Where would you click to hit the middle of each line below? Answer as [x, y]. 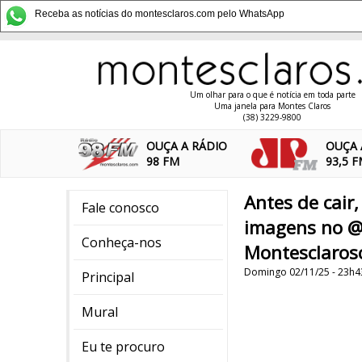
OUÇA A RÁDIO [187, 146]
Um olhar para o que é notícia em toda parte [272, 95]
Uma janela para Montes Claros [272, 106]
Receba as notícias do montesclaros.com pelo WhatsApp [160, 14]
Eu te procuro [123, 347]
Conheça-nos [122, 242]
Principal [108, 277]
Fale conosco [120, 208]
